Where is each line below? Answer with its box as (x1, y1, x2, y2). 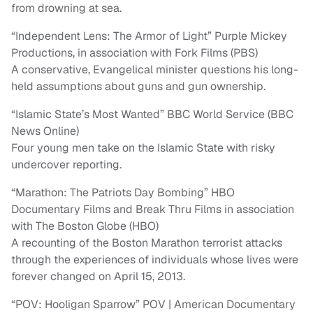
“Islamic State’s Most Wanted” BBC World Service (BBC (11, 107, 293, 122)
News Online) (11, 124, 79, 139)
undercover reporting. (11, 157, 122, 173)
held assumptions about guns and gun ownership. (11, 79, 265, 94)
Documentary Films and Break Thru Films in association (11, 202, 294, 217)
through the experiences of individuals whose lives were (11, 252, 298, 268)
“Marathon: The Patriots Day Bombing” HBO (11, 185, 235, 201)
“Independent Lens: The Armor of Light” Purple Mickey (11, 29, 287, 44)
